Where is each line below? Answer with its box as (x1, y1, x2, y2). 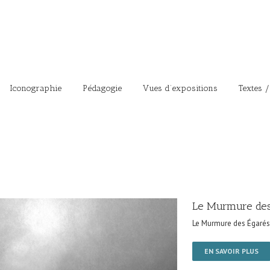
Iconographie (10, 83, 61, 93)
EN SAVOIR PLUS (204, 246, 259, 256)
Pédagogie (83, 83, 122, 93)
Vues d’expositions (143, 83, 218, 93)
